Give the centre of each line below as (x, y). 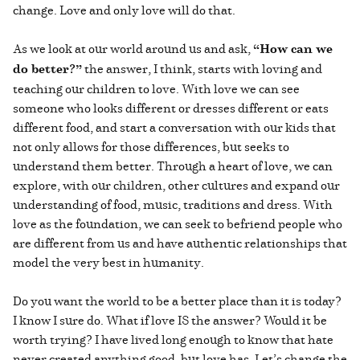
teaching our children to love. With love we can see (156, 88)
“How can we (293, 48)
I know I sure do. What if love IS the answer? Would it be (170, 319)
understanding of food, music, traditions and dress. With (173, 204)
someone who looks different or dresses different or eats (171, 107)
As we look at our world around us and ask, (133, 48)
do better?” (47, 68)
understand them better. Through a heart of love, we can (173, 165)
